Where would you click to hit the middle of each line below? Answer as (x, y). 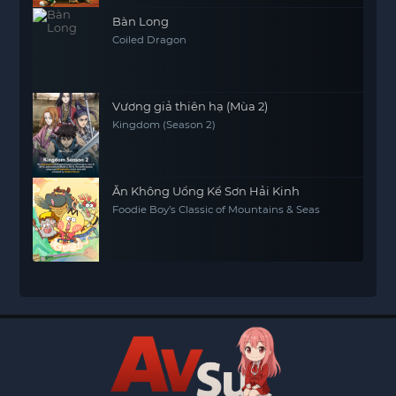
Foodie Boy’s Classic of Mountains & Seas (217, 209)
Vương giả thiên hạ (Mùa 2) (190, 106)
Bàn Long (141, 21)
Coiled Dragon (150, 39)
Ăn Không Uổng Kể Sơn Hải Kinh (206, 190)
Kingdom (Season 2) (164, 124)
